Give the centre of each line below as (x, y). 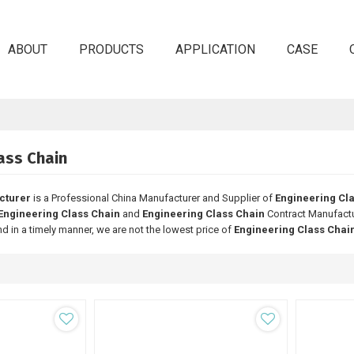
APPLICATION (215, 49)
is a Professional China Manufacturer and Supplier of (153, 198)
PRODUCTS (111, 49)
